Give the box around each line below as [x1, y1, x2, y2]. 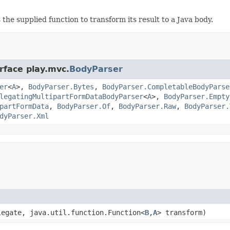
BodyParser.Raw [119, 102, 176, 110]
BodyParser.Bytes [28, 82, 94, 91]
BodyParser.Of [57, 102, 110, 110]
